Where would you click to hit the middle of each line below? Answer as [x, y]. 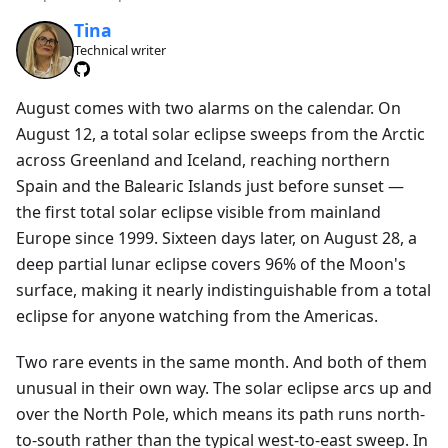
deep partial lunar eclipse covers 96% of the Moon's [211, 263]
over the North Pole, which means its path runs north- [220, 413]
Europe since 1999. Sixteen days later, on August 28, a [216, 237]
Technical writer [119, 50]
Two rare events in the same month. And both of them [221, 361]
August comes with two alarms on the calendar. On [208, 107]
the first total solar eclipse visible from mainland [198, 211]
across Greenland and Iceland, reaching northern [203, 159]
